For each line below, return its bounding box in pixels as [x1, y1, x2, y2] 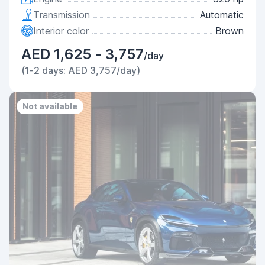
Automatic [200, 9, 244, 21]
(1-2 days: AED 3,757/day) [21, 64, 140, 76]
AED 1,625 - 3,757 [21, 46, 144, 63]
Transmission [33, 9, 90, 21]
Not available [22, 101, 77, 111]
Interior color [33, 25, 89, 37]
